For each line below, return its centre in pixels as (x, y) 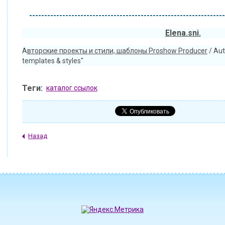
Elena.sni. (183, 33)
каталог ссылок (72, 88)
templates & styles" (53, 61)
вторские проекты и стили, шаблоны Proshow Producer (117, 51)
